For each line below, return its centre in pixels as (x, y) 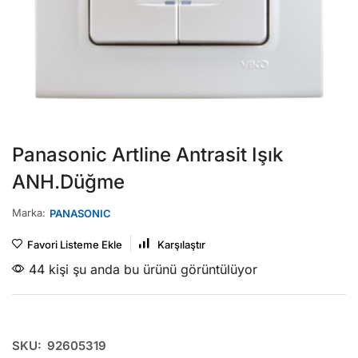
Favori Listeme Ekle (75, 245)
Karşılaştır (181, 245)
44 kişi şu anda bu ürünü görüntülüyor (141, 270)
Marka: (29, 212)
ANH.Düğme (68, 182)
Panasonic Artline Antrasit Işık (147, 155)
